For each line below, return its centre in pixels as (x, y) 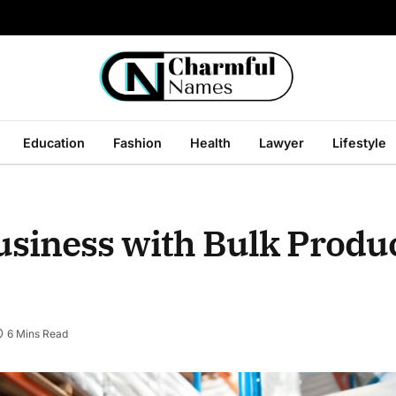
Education (54, 142)
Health (210, 142)
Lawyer (282, 142)
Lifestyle (359, 142)
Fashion (137, 142)
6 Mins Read (37, 334)
